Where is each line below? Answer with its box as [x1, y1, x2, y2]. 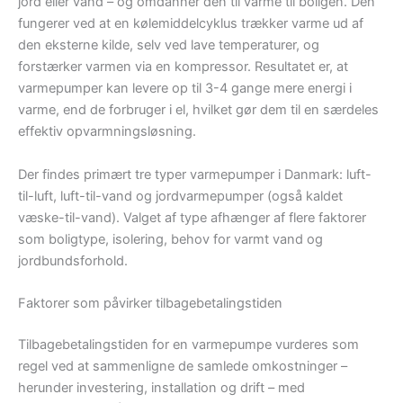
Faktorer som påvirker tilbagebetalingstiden [18, 294, 282, 311]
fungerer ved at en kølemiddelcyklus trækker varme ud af [18, 15, 363, 32]
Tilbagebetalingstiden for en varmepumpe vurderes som [18, 336, 359, 353]
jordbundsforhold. [18, 252, 128, 269]
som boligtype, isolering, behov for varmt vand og [18, 230, 323, 247]
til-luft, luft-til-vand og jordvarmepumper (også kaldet [18, 187, 343, 204]
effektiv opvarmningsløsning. [18, 123, 196, 140]
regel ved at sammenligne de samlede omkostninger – [18, 357, 347, 374]
